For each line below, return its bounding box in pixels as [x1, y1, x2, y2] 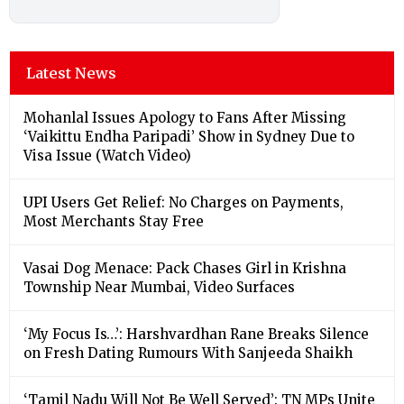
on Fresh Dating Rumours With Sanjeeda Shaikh [23, 344, 353, 362]
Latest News [26, 63, 116, 82]
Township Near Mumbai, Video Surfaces [23, 278, 295, 296]
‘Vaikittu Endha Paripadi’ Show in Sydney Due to [23, 127, 354, 145]
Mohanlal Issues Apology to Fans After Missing [23, 108, 346, 126]
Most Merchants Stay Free [23, 212, 204, 230]
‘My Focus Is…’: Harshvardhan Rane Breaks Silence [23, 325, 369, 343]
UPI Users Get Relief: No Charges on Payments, [23, 193, 344, 211]
